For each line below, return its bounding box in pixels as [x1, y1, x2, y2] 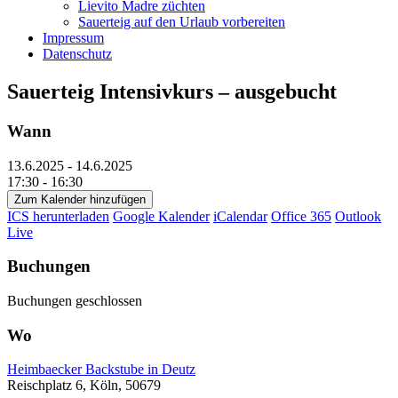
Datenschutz [43, 46, 112, 61]
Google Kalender [113, 208, 210, 224]
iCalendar [213, 208, 267, 224]
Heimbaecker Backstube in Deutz [7, 362, 195, 378]
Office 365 [271, 208, 331, 224]
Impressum [43, 30, 104, 45]
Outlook [335, 208, 381, 224]
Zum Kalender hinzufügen [14, 192, 146, 206]
